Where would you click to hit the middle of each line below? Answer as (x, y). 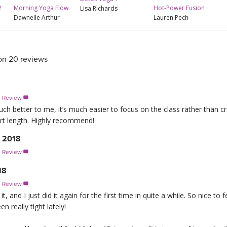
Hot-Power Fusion (179, 8)
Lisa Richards (99, 9)
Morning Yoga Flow (41, 8)
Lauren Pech (171, 17)
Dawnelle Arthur (37, 18)
